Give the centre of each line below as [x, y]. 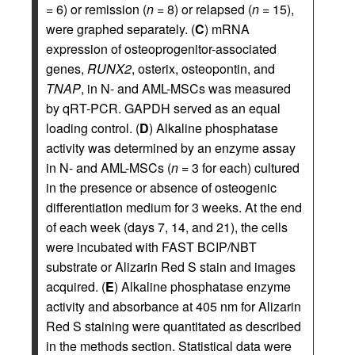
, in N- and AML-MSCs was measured [186, 89]
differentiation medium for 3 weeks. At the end [174, 208]
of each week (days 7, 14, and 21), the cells [167, 227]
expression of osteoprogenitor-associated [161, 49]
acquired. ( [76, 287]
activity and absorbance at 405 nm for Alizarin [174, 307]
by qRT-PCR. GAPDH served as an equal [163, 109]
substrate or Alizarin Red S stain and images [171, 267]
